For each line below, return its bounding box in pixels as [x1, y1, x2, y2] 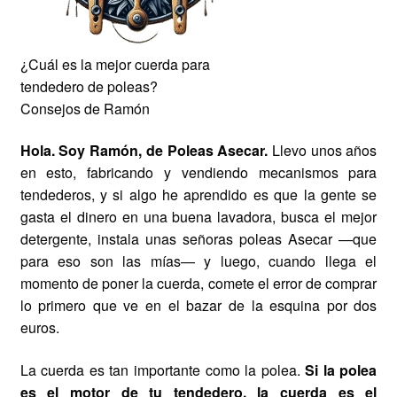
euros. [19, 317, 59, 339]
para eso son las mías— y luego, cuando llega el [19, 251, 378, 272]
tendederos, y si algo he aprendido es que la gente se [19, 184, 378, 206]
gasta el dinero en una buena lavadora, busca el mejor [19, 206, 378, 228]
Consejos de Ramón [19, 97, 150, 119]
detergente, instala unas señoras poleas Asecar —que [19, 229, 378, 250]
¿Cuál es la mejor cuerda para [19, 53, 210, 74]
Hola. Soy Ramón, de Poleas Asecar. [19, 140, 269, 161]
